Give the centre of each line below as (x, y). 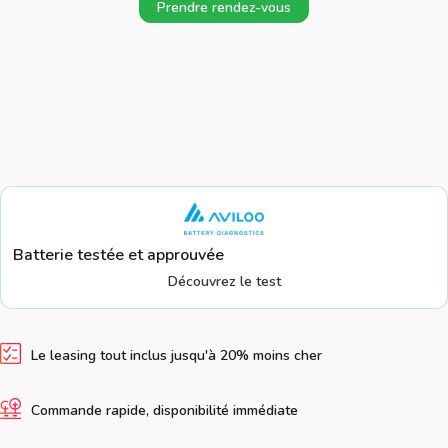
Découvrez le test (224, 281)
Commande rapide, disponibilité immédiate (164, 410)
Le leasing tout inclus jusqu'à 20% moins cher (176, 355)
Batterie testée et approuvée (118, 255)
